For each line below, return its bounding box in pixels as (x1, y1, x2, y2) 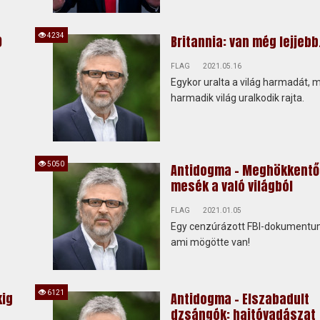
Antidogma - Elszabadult (170, 289, 309, 309)
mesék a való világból (170, 176, 293, 196)
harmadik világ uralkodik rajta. (170, 92, 304, 104)
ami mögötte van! (170, 236, 250, 248)
